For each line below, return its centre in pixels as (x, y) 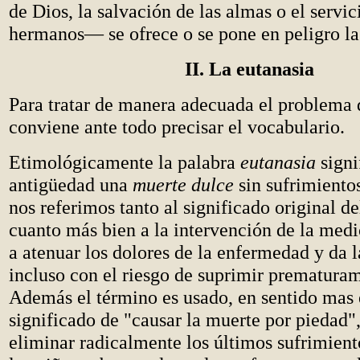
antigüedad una (71, 184)
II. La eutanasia (250, 69)
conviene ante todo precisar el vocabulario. (177, 127)
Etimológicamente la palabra (125, 162)
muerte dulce (183, 184)
